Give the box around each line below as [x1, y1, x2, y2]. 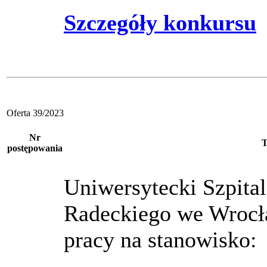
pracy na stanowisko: [64, 226, 257, 252]
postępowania [7, 142, 63, 153]
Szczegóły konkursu [64, 10, 256, 35]
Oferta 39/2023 [7, 107, 64, 118]
